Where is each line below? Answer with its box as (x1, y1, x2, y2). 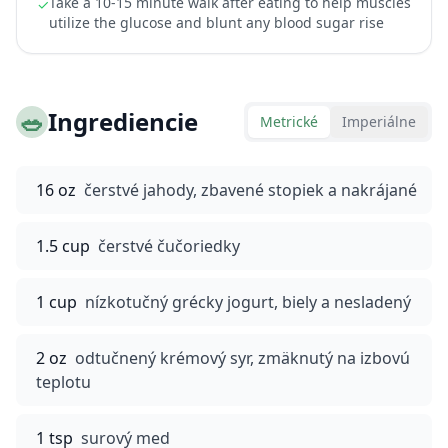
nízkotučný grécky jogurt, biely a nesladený (85, 291, 411, 313)
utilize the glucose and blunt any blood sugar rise (49, 13, 384, 32)
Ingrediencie (48, 105, 198, 138)
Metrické (260, 112, 318, 131)
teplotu (36, 371, 91, 393)
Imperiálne (342, 112, 416, 131)
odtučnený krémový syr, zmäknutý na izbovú (75, 347, 410, 369)
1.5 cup (36, 235, 90, 257)
